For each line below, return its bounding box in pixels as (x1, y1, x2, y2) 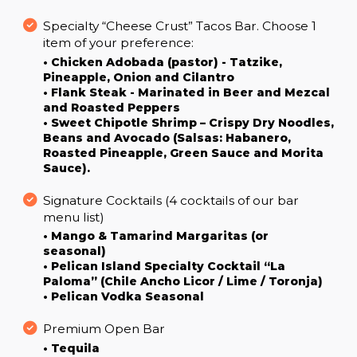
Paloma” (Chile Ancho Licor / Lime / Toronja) (43, 274, 323, 289)
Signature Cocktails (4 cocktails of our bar (43, 192, 299, 208)
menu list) (43, 209, 104, 225)
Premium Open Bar (43, 321, 165, 337)
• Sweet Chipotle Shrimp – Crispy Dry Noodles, (43, 115, 334, 130)
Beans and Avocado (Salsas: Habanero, (43, 130, 291, 145)
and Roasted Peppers (43, 100, 180, 115)
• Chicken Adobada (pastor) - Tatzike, (43, 54, 282, 69)
